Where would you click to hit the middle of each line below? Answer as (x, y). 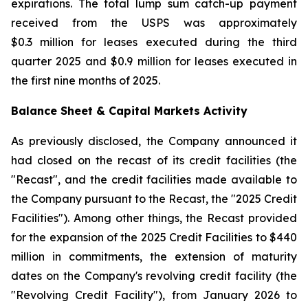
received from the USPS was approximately (154, 23)
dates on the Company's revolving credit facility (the (154, 276)
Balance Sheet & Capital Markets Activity (129, 111)
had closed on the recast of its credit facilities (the (154, 160)
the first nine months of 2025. (86, 80)
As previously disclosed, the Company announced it (154, 141)
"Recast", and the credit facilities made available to (154, 179)
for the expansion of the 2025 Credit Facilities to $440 (154, 237)
